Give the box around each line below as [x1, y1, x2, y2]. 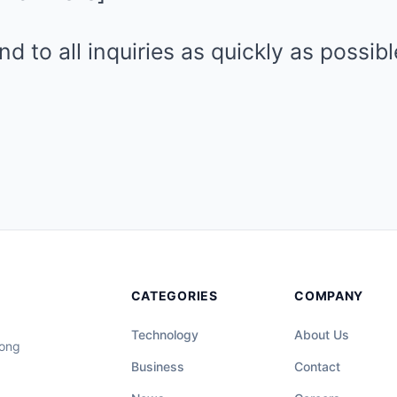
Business [130, 359, 184, 374]
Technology [130, 327, 198, 342]
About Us [294, 327, 350, 342]
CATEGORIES [130, 288, 218, 303]
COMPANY [294, 288, 364, 303]
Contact [294, 359, 341, 374]
